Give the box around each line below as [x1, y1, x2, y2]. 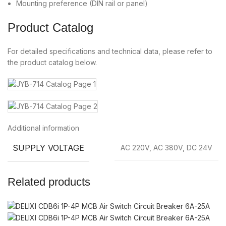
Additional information [8, 124, 79, 133]
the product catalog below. [8, 58, 97, 67]
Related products [8, 176, 90, 189]
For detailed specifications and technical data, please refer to [8, 47, 212, 56]
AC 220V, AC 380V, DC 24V [121, 143, 212, 152]
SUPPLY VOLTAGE [13, 142, 84, 153]
